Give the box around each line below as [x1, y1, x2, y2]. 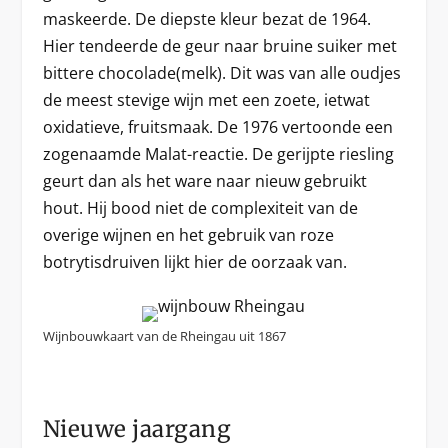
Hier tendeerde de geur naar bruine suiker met [42, 35, 397, 57]
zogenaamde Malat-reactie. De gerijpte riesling [42, 143, 394, 165]
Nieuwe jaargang [42, 415, 232, 443]
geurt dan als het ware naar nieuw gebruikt [42, 170, 367, 192]
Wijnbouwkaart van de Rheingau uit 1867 [42, 327, 286, 345]
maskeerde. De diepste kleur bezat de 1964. [42, 8, 371, 30]
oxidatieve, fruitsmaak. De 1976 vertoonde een [42, 116, 393, 138]
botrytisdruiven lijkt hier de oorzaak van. [42, 251, 347, 273]
